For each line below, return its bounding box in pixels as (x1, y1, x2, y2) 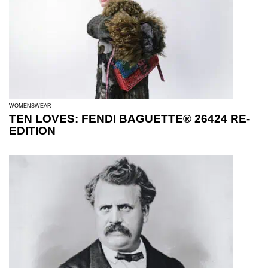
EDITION (9, 124, 56, 137)
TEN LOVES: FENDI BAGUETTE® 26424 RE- (9, 112, 250, 125)
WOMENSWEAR (9, 102, 51, 109)
